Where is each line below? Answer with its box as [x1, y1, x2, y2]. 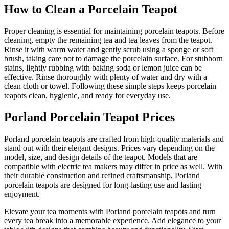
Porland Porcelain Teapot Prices [4, 110, 175, 124]
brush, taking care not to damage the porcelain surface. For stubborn [4, 54, 223, 63]
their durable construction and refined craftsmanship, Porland [4, 171, 200, 180]
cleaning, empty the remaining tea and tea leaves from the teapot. [4, 36, 212, 45]
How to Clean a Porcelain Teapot [4, 3, 177, 16]
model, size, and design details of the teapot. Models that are [4, 152, 197, 162]
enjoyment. [4, 189, 40, 198]
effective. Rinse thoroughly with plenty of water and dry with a [4, 73, 207, 82]
